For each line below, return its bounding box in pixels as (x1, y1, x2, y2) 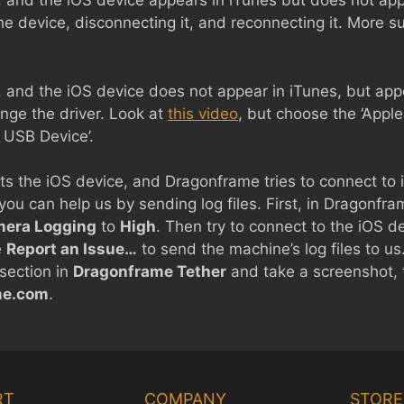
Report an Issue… (6, 240, 137, 258)
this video (168, 104, 238, 123)
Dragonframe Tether (73, 262, 226, 280)
